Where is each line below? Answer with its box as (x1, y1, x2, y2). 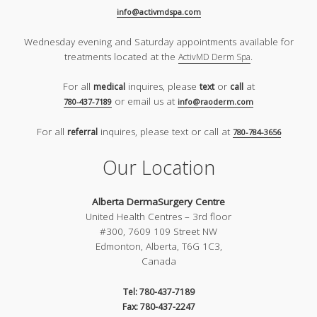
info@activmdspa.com (116, 6, 201, 17)
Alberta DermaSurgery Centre (92, 195, 225, 209)
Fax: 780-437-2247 (122, 300, 195, 313)
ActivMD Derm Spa (178, 50, 250, 63)
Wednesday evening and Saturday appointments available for (23, 35, 294, 48)
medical (93, 81, 125, 93)
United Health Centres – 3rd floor (86, 210, 231, 224)
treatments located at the (64, 50, 178, 63)
